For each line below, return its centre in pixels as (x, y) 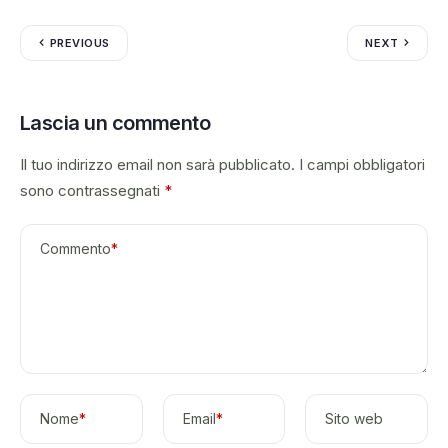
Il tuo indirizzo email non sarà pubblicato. (157, 164)
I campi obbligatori (362, 164)
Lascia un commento (115, 122)
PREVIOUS (80, 42)
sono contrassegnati (92, 190)
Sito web (354, 418)
